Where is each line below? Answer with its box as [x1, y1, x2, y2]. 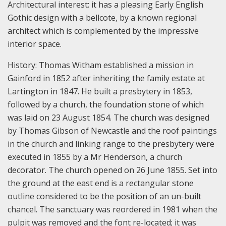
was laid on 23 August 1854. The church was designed [8, 111, 209, 123]
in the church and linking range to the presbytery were [8, 138, 214, 149]
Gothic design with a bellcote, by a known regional [8, 12, 197, 23]
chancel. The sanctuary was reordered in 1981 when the [8, 203, 217, 215]
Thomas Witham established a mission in [39, 59, 194, 71]
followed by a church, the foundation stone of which [8, 98, 204, 110]
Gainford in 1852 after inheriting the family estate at [8, 72, 205, 84]
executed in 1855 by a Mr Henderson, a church [8, 151, 182, 162]
